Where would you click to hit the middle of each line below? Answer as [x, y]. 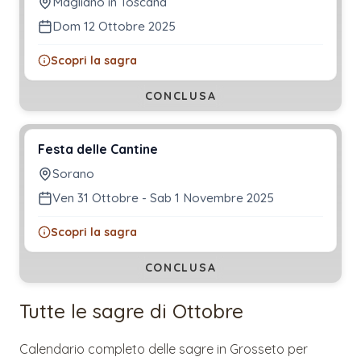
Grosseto [257, 349]
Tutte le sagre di [96, 311]
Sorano [73, 173]
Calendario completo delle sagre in [124, 349]
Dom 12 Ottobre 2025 [114, 26]
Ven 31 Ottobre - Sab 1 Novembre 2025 [163, 197]
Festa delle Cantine [98, 149]
